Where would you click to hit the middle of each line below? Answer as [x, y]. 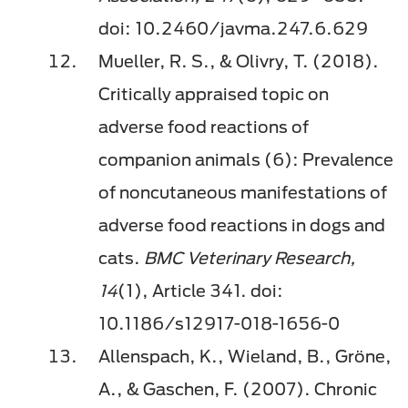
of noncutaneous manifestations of [243, 193]
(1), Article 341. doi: [200, 291]
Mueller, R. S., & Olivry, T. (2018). [239, 61]
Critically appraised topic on [214, 94]
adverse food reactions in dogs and [242, 225]
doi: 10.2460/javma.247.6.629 [235, 29]
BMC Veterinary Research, [250, 258]
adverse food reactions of [204, 127]
